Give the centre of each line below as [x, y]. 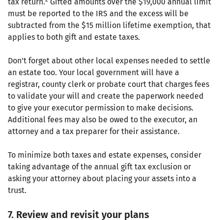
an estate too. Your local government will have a [94, 72]
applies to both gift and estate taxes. [74, 37]
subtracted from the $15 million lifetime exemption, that [109, 25]
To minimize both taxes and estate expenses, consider [105, 155]
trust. [17, 190]
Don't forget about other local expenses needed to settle [109, 60]
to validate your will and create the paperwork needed [106, 96]
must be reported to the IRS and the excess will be [98, 13]
